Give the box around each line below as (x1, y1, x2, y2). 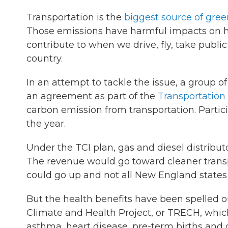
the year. (26, 118, 68, 129)
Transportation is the (26, 12, 124, 23)
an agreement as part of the (26, 91, 158, 102)
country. (26, 53, 65, 64)
